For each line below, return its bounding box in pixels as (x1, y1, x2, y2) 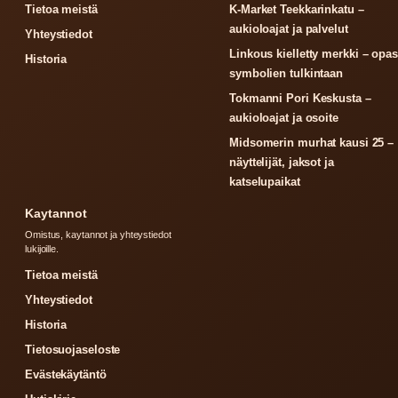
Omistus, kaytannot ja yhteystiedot (25, 229, 171, 240)
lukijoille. (25, 243, 59, 254)
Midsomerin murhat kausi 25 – (229, 136, 394, 149)
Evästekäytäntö (25, 368, 107, 381)
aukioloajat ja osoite (229, 111, 338, 124)
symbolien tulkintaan (229, 67, 344, 80)
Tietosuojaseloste (25, 343, 121, 356)
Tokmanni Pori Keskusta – (229, 92, 371, 105)
